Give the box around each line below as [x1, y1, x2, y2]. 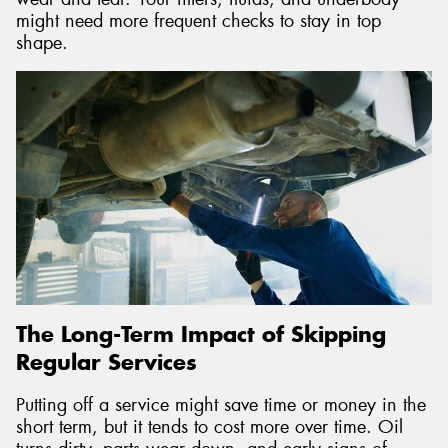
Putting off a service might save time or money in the [16, 392, 426, 417]
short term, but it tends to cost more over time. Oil [16, 414, 403, 439]
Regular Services [16, 348, 197, 377]
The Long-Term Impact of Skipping [16, 320, 386, 349]
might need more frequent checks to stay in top [16, 8, 381, 33]
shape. [16, 30, 68, 55]
